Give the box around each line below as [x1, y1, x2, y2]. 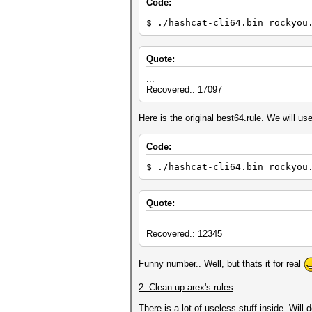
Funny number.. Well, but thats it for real [139, 258, 304, 269]
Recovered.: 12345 [146, 228, 222, 239]
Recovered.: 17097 [146, 84, 222, 95]
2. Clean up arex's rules [139, 282, 233, 292]
